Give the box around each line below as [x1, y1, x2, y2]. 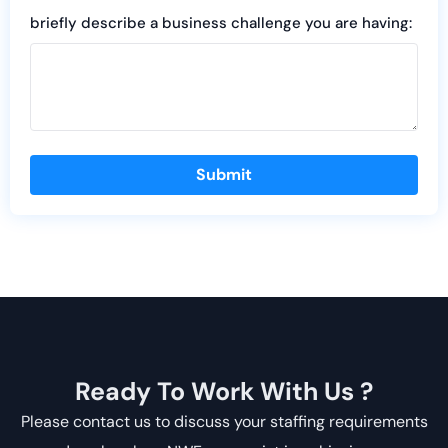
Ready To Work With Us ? [90, 375, 373, 409]
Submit [196, 164, 252, 186]
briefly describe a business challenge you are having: [30, 13, 412, 34]
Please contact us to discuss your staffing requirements [20, 411, 428, 433]
